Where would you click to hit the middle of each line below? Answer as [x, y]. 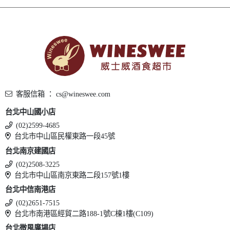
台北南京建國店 [30, 151]
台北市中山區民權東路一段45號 [65, 136]
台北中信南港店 [30, 189]
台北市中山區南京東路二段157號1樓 [72, 175]
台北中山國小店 [30, 112]
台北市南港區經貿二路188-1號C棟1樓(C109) [84, 213]
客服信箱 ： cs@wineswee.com [63, 94]
